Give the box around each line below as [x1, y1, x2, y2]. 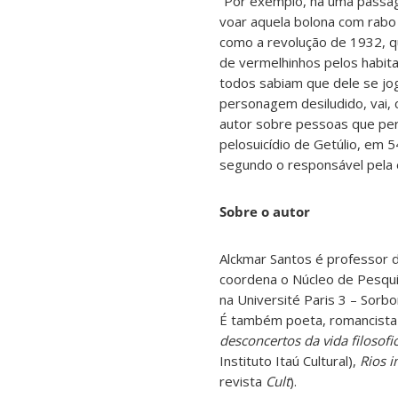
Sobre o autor [219, 203, 310, 221]
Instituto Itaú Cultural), [219, 352, 360, 370]
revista [219, 372, 266, 391]
